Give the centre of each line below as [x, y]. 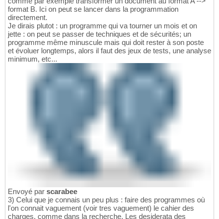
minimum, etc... [33, 59]
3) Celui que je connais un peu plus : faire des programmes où [106, 199]
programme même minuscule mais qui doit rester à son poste [106, 42]
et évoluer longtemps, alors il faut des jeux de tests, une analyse [109, 50]
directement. [28, 17]
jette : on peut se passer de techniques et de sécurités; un [99, 34]
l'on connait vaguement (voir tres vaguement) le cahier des [101, 208]
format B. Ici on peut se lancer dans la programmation [93, 9]
